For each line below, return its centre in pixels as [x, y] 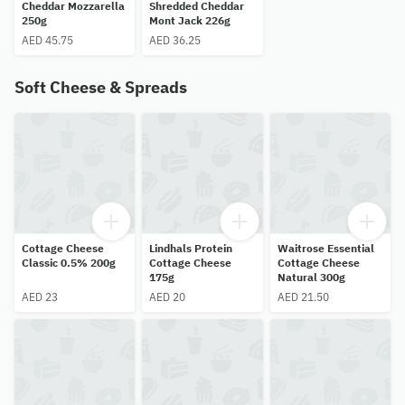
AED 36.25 [175, 40]
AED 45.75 [47, 40]
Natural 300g [311, 277]
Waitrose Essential [325, 248]
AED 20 [168, 297]
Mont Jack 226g [190, 20]
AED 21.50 [303, 297]
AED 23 [40, 297]
